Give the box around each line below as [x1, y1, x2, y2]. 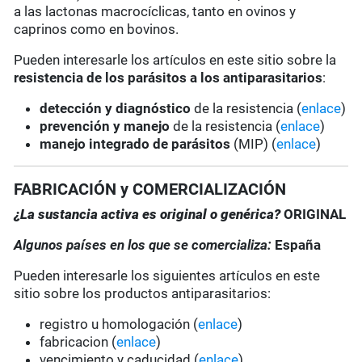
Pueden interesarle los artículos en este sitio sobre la [14, 52, 337, 69]
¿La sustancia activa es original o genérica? [14, 206, 284, 223]
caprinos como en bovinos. [14, 21, 179, 38]
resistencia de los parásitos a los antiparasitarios [14, 69, 323, 86]
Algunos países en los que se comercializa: [14, 237, 276, 254]
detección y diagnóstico [40, 100, 192, 117]
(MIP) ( [230, 136, 277, 153]
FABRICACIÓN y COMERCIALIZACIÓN [14, 179, 287, 200]
